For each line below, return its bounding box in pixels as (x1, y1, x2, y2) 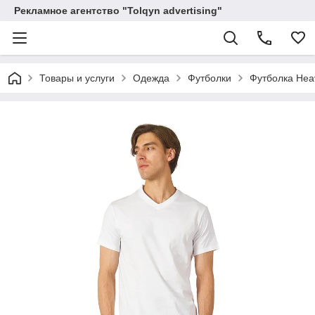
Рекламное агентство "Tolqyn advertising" (14, 5, 222, 16)
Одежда (133, 72, 169, 84)
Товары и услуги (39, 72, 115, 84)
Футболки (188, 72, 231, 84)
